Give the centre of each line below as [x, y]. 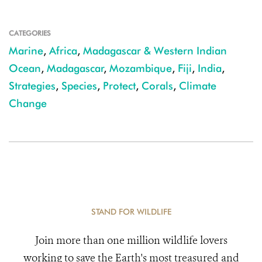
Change [28, 103]
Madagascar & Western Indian [155, 51]
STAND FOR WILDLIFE [131, 212]
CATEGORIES [30, 33]
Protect [119, 86]
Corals [157, 86]
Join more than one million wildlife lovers [131, 240]
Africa [63, 51]
